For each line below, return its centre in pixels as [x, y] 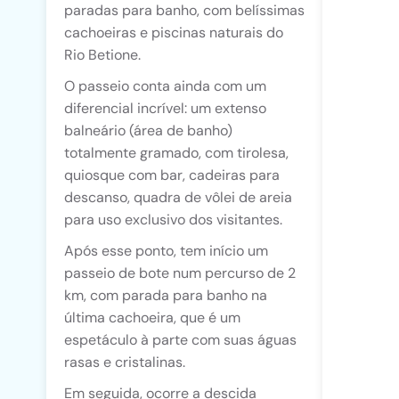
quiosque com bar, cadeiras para [172, 175]
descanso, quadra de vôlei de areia [178, 197]
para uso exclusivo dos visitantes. [173, 220]
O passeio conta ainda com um [165, 86]
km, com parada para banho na [166, 295]
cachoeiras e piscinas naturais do [174, 33]
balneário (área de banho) [148, 130]
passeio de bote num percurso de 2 [180, 273]
